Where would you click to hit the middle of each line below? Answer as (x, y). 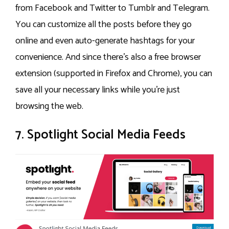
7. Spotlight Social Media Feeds (100, 135)
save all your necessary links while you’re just (98, 90)
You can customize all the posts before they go (104, 25)
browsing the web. (49, 107)
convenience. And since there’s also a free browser (108, 58)
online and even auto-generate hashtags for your (105, 41)
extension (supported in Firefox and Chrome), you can (114, 74)
